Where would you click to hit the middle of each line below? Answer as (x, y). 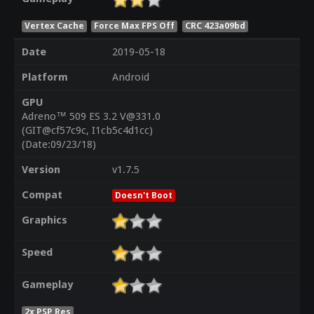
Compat (42, 195)
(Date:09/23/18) (59, 145)
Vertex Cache (54, 25)
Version (41, 170)
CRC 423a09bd (216, 25)
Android (130, 77)
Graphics (44, 220)
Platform (45, 77)
